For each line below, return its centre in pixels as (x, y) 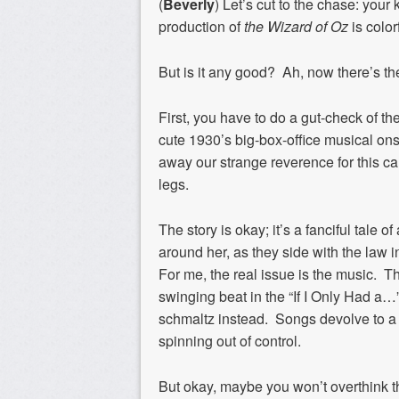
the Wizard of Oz (296, 27)
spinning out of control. (230, 341)
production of (201, 27)
